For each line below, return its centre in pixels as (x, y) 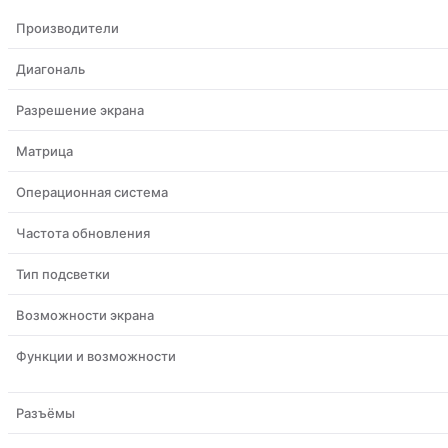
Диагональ (50, 68)
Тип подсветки (63, 273)
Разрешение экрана (80, 109)
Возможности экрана (85, 314)
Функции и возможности (96, 355)
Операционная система (92, 191)
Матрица (44, 150)
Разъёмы (45, 412)
